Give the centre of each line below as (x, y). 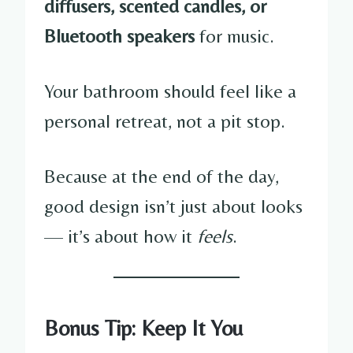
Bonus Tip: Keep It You (143, 327)
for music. (234, 35)
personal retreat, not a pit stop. (165, 121)
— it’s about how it (121, 236)
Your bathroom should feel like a (170, 91)
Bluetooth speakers (119, 35)
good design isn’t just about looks (173, 206)
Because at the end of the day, (162, 176)
